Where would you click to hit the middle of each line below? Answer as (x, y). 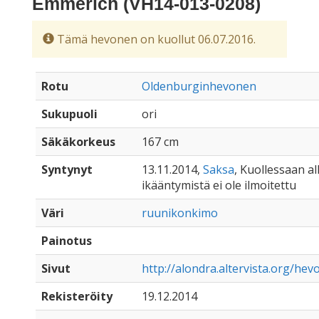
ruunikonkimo (180, 213)
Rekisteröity (77, 296)
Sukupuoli (69, 114)
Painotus (67, 241)
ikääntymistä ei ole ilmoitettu (219, 185)
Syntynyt (67, 169)
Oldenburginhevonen (199, 86)
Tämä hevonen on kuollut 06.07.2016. (155, 39)
